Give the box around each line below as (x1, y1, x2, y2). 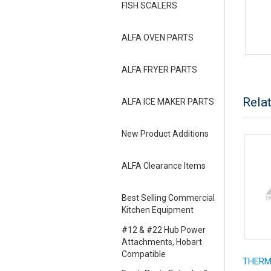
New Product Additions (121, 129, 209, 139)
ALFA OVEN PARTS (121, 33, 194, 43)
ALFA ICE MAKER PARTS (121, 97, 214, 107)
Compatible (121, 249, 166, 260)
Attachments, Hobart (121, 237, 202, 247)
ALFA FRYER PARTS (121, 65, 197, 75)
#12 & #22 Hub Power (121, 225, 206, 235)
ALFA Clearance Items (121, 161, 206, 171)
